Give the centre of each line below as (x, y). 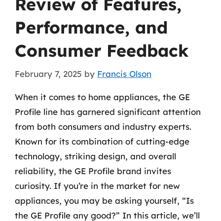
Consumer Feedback (102, 51)
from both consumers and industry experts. (103, 126)
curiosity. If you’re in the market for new (97, 185)
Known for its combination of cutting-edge (102, 141)
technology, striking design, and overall (95, 156)
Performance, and (91, 27)
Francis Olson (124, 74)
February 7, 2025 (48, 74)
